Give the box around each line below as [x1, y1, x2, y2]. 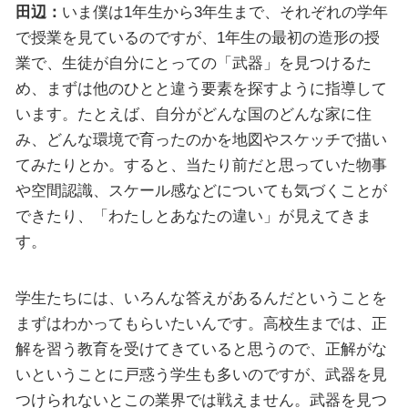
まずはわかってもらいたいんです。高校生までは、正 [15, 313, 387, 332]
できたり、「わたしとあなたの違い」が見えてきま [15, 207, 372, 226]
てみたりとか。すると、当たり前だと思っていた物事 [15, 156, 387, 175]
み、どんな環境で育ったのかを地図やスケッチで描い [15, 130, 387, 149]
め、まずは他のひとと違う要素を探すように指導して [15, 79, 387, 98]
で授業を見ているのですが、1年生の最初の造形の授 [15, 28, 380, 47]
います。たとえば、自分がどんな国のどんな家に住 [15, 105, 372, 124]
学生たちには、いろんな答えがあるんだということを [15, 288, 387, 307]
